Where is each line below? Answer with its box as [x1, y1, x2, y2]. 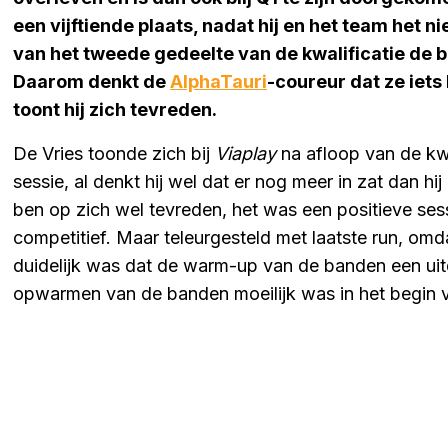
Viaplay [215, 142, 276, 164]
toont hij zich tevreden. [13, 98, 217, 120]
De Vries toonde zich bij [13, 142, 215, 164]
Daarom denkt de [13, 70, 170, 92]
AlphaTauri [170, 70, 267, 92]
